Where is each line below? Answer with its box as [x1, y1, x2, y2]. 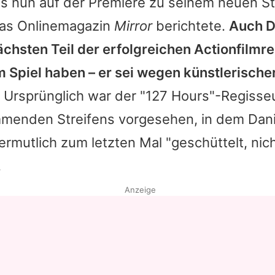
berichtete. [152, 17, 229, 34]
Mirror [114, 17, 152, 34]
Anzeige [124, 184, 156, 195]
